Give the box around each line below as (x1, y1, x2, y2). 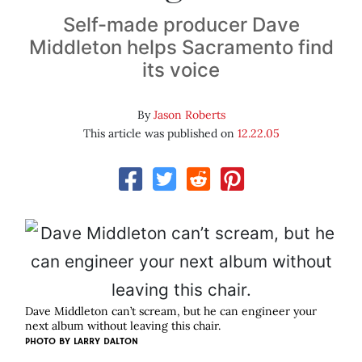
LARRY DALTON (74, 335, 138, 348)
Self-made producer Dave (62, 13, 300, 37)
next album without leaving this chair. (25, 318, 221, 334)
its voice (142, 58, 220, 82)
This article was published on (82, 126, 238, 141)
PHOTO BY (25, 335, 74, 348)
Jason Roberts (153, 107, 225, 123)
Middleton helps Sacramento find (28, 36, 334, 60)
